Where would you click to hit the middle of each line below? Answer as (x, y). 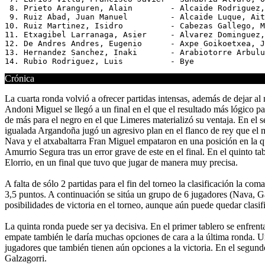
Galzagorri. (26, 258)
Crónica (20, 78)
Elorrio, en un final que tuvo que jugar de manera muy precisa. (121, 162)
